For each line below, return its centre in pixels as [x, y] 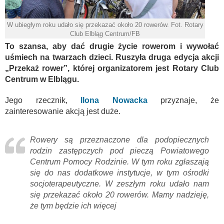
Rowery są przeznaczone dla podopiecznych [119, 139]
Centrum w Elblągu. [42, 79]
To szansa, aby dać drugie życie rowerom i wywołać [112, 46]
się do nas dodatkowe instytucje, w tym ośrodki [119, 172]
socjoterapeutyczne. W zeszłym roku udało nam [119, 183]
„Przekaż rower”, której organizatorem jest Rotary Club [112, 68]
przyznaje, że [183, 100]
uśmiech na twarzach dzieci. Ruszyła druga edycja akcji [112, 57]
